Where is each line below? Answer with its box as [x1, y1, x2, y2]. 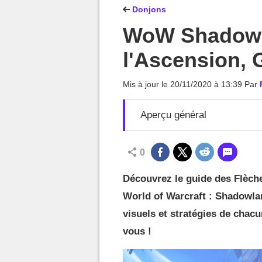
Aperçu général [140, 109, 206, 120]
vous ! [123, 226, 151, 237]
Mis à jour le [123, 80, 170, 89]
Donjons [130, 5, 166, 14]
